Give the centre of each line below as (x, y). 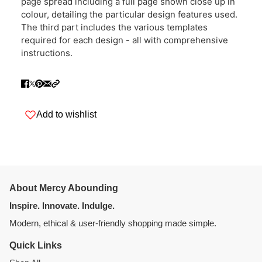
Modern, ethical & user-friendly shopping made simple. (113, 223)
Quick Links (36, 245)
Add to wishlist (66, 114)
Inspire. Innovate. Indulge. (62, 206)
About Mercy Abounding (64, 188)
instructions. (47, 53)
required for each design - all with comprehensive (125, 40)
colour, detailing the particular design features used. (129, 15)
